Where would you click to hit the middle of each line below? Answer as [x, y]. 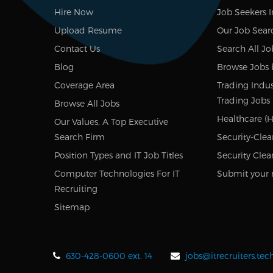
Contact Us [77, 49]
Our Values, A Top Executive [111, 122]
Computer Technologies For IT [117, 174]
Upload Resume [88, 30]
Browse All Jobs [87, 104]
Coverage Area [84, 85]
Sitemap [72, 207]
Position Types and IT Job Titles [119, 155]
